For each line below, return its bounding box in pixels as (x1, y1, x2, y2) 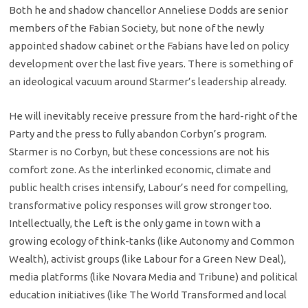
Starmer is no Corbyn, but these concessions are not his (9, 146, 270, 158)
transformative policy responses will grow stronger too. (9, 199, 272, 212)
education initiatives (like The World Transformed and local (9, 289, 287, 301)
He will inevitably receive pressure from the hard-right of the (9, 110, 298, 122)
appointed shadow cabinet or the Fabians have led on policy (9, 39, 289, 52)
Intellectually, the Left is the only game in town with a (9, 217, 261, 230)
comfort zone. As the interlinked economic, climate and (9, 164, 272, 176)
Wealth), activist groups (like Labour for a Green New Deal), (9, 253, 287, 265)
